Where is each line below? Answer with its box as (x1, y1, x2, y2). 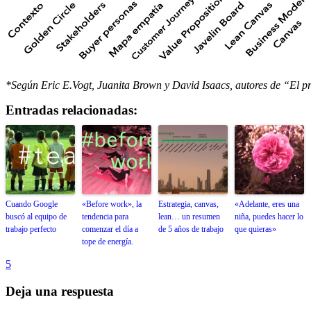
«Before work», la (82, 199, 142, 210)
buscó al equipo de (6, 212, 67, 222)
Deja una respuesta (6, 283, 114, 299)
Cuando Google (6, 199, 58, 210)
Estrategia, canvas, (158, 199, 219, 210)
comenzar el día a (82, 224, 138, 235)
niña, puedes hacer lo (235, 212, 303, 222)
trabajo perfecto (6, 224, 56, 235)
